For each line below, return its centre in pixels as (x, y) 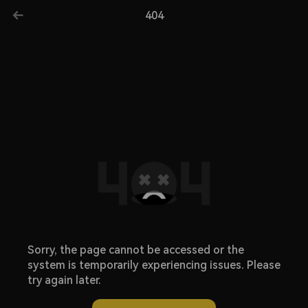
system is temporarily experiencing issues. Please (154, 265)
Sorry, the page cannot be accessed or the (136, 250)
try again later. (64, 280)
